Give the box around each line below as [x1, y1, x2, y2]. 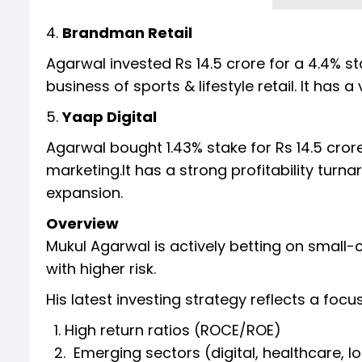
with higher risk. [46, 258, 156, 279]
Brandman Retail [62, 22, 192, 43]
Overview [46, 213, 122, 234]
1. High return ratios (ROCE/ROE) [46, 319, 281, 340]
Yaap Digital [62, 106, 157, 127]
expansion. [46, 182, 127, 203]
